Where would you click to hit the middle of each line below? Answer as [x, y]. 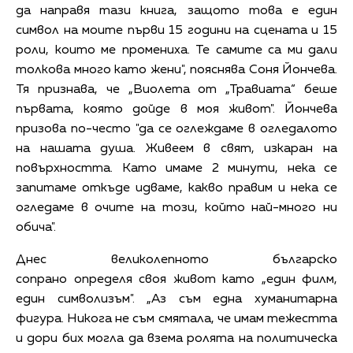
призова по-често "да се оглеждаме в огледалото [176, 130]
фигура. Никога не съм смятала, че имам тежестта [176, 320]
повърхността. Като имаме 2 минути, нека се [176, 169]
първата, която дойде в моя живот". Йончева [176, 110]
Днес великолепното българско [176, 260]
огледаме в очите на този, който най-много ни [176, 208]
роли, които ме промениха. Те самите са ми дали [176, 51]
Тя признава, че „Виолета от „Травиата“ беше [176, 90]
